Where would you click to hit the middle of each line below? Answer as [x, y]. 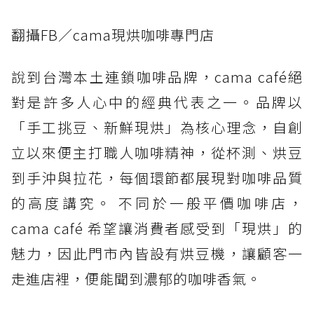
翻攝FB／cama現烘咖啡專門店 [113, 35]
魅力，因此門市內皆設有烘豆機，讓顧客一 [157, 254]
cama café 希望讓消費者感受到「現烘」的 [157, 228]
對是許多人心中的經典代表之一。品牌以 [157, 102]
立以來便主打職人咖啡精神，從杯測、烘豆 [157, 153]
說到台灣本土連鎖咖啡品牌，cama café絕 [157, 77]
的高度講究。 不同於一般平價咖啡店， [157, 203]
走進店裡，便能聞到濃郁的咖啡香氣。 [136, 279]
